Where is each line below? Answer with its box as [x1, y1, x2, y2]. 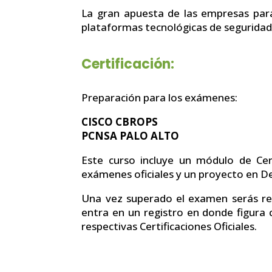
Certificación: [81, 54, 175, 73]
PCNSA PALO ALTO [81, 128, 180, 143]
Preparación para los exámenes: [81, 90, 238, 104]
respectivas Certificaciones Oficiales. [81, 219, 257, 233]
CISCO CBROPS [81, 114, 158, 129]
